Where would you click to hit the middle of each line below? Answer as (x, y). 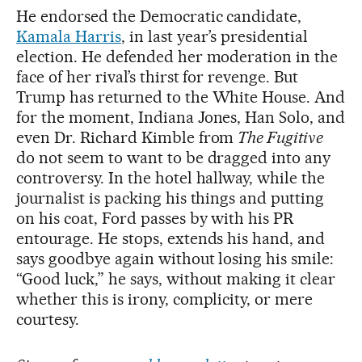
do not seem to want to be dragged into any (174, 157)
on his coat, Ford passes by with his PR (155, 218)
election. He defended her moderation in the (177, 56)
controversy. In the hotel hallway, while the (171, 177)
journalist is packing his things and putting (170, 198)
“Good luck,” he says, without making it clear (176, 278)
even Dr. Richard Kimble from (127, 137)
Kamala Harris (69, 36)
